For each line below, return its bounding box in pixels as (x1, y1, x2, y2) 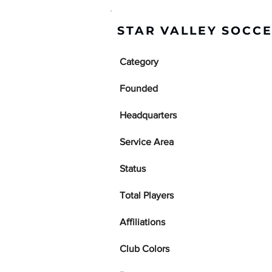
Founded (120, 83, 158, 93)
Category (120, 56, 158, 67)
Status (120, 163, 146, 174)
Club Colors (120, 243, 169, 254)
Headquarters (120, 110, 177, 120)
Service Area (120, 137, 174, 147)
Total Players (120, 190, 174, 200)
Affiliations (120, 217, 165, 227)
